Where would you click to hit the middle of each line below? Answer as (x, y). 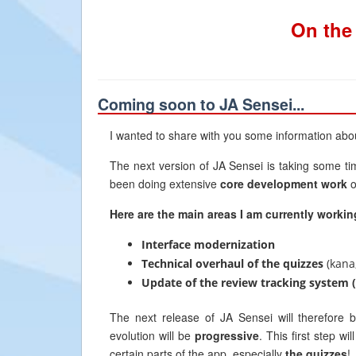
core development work (284, 184)
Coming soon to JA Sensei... (201, 104)
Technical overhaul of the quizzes (232, 263)
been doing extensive (165, 184)
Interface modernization (208, 244)
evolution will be (152, 335)
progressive (226, 335)
